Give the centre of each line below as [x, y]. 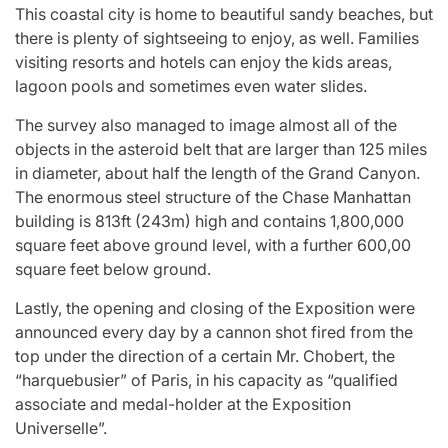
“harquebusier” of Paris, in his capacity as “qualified [206, 379]
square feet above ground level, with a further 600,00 [213, 244]
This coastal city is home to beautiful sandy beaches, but [224, 13]
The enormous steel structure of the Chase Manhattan [213, 196]
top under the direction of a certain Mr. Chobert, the [205, 355]
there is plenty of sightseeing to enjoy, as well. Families [217, 37]
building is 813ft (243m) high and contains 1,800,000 [209, 220]
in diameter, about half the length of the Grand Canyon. [217, 172]
